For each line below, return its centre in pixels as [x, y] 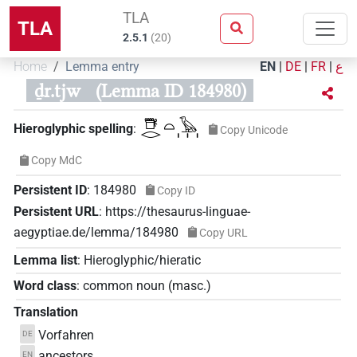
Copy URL [223, 232]
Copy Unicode [253, 129]
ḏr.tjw [57, 91]
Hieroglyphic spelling [73, 129]
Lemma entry [102, 67]
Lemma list [45, 260]
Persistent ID [50, 190]
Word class [45, 286]
